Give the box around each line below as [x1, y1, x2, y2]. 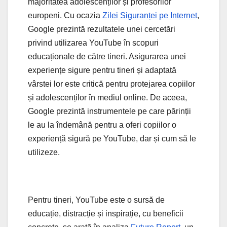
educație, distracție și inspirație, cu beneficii [28, 209, 183, 218]
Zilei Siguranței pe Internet [102, 11, 197, 20]
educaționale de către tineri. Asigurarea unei [28, 52, 186, 61]
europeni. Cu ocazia [28, 11, 102, 20]
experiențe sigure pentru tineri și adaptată [28, 65, 176, 74]
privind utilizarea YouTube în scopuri [28, 38, 159, 47]
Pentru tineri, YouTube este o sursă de [28, 195, 165, 204]
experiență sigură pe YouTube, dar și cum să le [28, 134, 196, 143]
